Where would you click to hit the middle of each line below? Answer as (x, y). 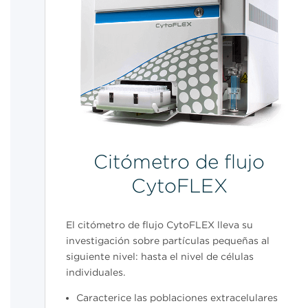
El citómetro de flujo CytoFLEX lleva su (160, 225)
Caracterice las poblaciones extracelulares (177, 298)
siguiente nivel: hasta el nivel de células (160, 257)
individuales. (96, 273)
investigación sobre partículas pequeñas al (168, 241)
